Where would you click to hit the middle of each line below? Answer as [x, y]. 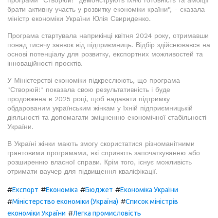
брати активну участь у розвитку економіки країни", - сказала [106, 9]
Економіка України [149, 190]
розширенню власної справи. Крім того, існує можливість [100, 162]
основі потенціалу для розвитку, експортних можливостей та [105, 54]
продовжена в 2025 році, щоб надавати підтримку [89, 99]
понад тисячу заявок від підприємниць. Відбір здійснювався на [109, 45]
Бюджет [99, 190]
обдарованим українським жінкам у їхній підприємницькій [100, 108]
